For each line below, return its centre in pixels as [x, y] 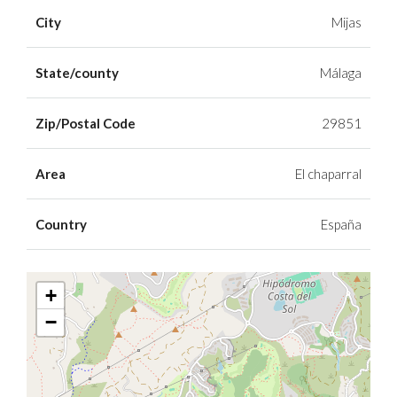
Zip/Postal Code [86, 123]
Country [61, 224]
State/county [77, 73]
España [341, 224]
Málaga [341, 73]
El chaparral [328, 174]
